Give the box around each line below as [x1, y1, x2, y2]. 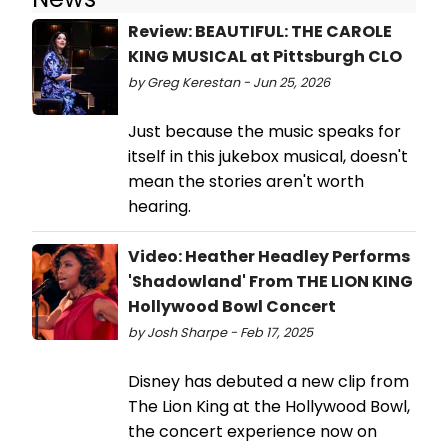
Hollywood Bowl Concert [128, 295, 336, 319]
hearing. [128, 195, 191, 219]
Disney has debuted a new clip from [128, 370, 409, 394]
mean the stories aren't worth [128, 170, 364, 194]
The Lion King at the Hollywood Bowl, [128, 395, 410, 419]
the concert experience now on [128, 420, 377, 444]
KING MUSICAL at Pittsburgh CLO [128, 45, 402, 69]
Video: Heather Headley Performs [128, 245, 410, 269]
